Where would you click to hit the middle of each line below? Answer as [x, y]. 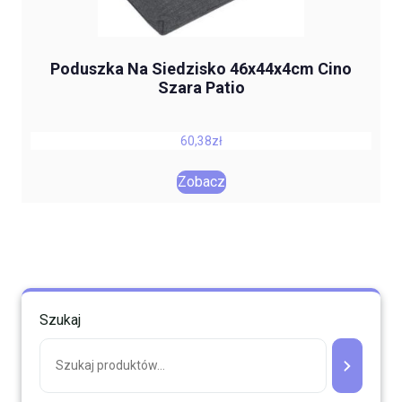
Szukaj [60, 320]
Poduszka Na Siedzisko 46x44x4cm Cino [201, 68]
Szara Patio [201, 87]
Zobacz [201, 181]
